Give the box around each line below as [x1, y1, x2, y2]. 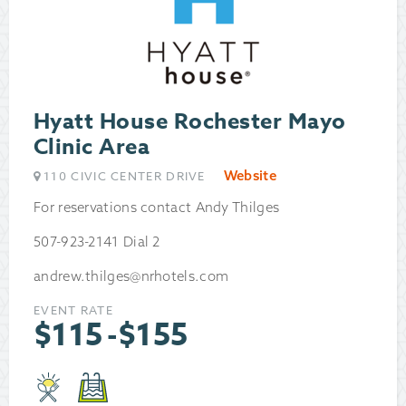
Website [223, 167, 276, 185]
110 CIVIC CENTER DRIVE [43, 168, 206, 185]
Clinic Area [34, 131, 150, 164]
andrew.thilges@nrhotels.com [34, 267, 229, 285]
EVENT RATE [34, 302, 113, 319]
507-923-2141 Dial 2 [34, 233, 160, 251]
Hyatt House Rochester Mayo [34, 106, 346, 139]
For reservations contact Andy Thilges [34, 198, 280, 217]
